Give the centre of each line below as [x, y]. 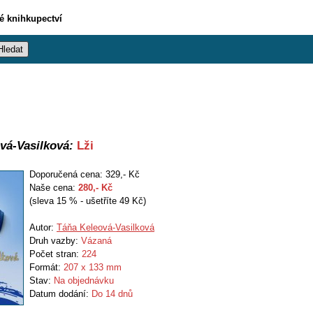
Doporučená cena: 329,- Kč [85, 174]
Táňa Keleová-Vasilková [105, 227]
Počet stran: [56, 254]
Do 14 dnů [112, 294]
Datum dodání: [60, 294]
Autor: [43, 227]
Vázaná [96, 241]
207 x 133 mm [93, 267]
